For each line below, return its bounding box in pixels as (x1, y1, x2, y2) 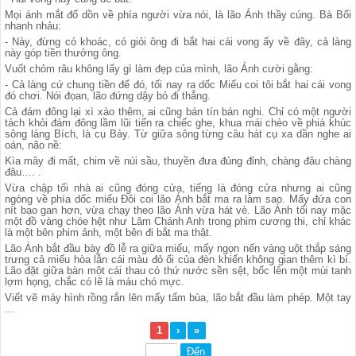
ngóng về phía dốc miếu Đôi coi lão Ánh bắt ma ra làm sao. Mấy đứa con (5, 193, 351, 205)
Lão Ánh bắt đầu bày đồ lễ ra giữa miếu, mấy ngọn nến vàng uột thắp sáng (5, 242, 351, 254)
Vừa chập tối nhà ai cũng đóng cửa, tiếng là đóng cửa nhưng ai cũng (5, 182, 351, 194)
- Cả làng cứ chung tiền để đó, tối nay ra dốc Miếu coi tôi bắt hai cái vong (5, 79, 351, 91)
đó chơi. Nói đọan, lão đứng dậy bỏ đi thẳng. (5, 90, 211, 102)
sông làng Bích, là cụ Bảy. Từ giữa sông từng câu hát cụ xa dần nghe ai (5, 128, 351, 140)
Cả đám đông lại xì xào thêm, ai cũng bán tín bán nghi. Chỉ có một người (5, 106, 351, 118)
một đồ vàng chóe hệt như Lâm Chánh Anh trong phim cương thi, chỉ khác (5, 215, 351, 227)
